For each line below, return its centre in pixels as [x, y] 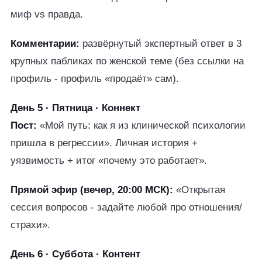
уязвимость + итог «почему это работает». [109, 161]
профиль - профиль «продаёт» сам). [95, 79]
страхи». [30, 225]
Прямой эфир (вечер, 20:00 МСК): [92, 190]
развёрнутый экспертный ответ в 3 [161, 44]
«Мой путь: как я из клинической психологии [141, 125]
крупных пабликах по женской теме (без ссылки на [127, 61]
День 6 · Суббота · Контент [75, 254]
